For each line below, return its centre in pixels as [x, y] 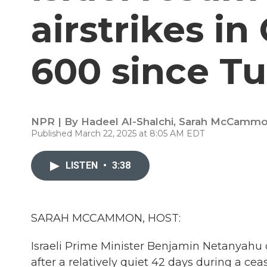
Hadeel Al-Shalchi [127, 122]
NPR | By [56, 122]
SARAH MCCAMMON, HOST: [106, 218]
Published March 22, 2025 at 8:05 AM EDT [118, 133]
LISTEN [83, 165]
